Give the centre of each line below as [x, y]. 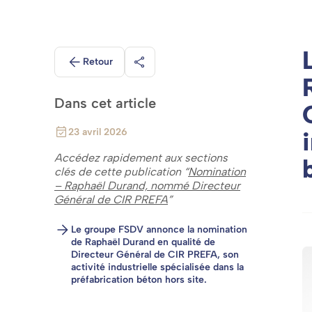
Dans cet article [105, 103]
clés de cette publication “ [121, 172]
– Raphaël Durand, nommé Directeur [147, 186]
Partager [149, 67]
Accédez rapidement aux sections [141, 158]
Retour [98, 62]
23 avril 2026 [98, 132]
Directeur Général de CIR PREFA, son [155, 255]
